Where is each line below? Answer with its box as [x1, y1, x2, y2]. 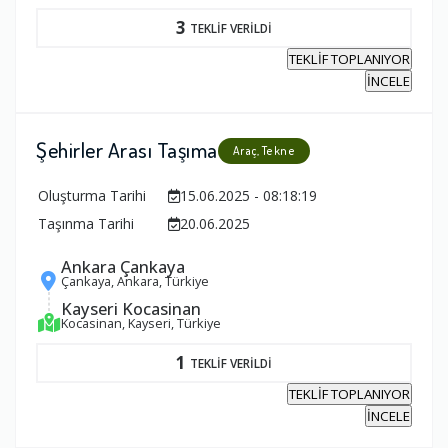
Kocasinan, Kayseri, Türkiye [61, 314, 221, 333]
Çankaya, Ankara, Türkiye [61, 272, 209, 291]
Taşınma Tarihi [38, 214, 134, 234]
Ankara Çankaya [61, 255, 185, 279]
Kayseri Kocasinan [61, 297, 201, 321]
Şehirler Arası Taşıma [36, 136, 218, 164]
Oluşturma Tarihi [38, 186, 146, 206]
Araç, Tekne [232, 143, 295, 159]
